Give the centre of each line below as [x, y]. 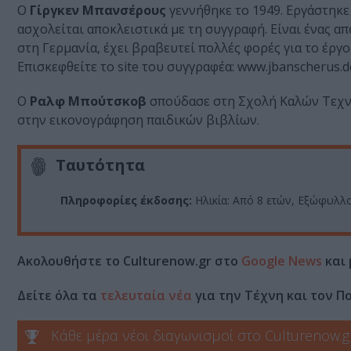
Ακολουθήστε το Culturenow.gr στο [129, 261]
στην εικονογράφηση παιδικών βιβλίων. [138, 120]
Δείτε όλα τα [59, 295]
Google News [282, 261]
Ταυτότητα [100, 165]
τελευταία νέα [146, 295]
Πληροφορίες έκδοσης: [128, 200]
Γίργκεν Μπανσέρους [98, 11]
